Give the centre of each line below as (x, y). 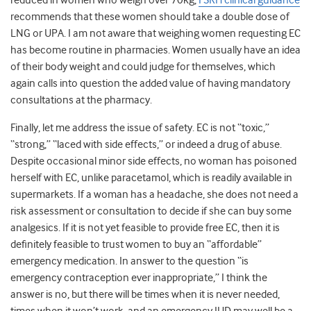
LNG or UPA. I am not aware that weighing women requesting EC (155, 34)
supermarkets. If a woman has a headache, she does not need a (154, 195)
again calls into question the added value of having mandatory (150, 84)
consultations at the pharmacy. (81, 100)
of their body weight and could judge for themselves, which (143, 67)
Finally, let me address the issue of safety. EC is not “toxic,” (140, 128)
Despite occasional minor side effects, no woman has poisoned (153, 161)
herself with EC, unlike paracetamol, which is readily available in (151, 178)
